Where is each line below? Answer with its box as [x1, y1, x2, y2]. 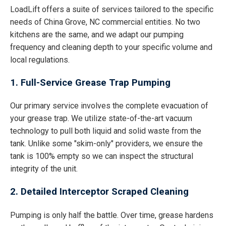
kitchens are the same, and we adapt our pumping [10, 30, 184, 40]
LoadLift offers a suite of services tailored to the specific [10, 5, 213, 15]
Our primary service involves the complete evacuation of [10, 101, 208, 111]
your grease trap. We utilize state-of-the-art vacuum [10, 114, 192, 124]
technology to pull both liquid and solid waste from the [10, 126, 201, 136]
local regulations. [10, 55, 70, 65]
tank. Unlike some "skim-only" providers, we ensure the [10, 139, 203, 149]
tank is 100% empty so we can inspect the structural [10, 151, 193, 161]
